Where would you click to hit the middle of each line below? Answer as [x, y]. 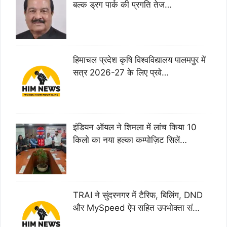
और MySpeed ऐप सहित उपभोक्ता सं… [136, 208]
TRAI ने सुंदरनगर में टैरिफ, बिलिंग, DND [138, 195]
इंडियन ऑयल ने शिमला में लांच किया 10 [135, 127]
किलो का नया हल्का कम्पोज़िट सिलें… [130, 140]
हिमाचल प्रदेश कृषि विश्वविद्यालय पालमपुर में [139, 60]
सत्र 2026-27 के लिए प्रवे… [121, 72]
